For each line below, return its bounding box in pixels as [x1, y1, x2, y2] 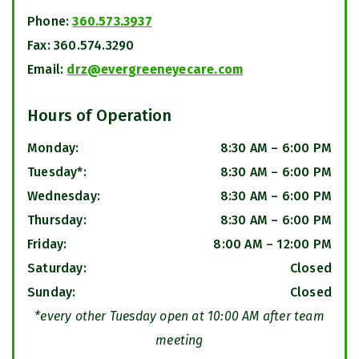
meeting [155, 332, 204, 348]
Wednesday [27, 188, 97, 204]
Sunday [27, 284, 73, 300]
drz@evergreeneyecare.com [67, 61, 244, 77]
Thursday [27, 212, 83, 228]
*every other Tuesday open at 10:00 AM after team [34, 308, 325, 324]
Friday [27, 236, 64, 252]
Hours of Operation [27, 105, 172, 125]
